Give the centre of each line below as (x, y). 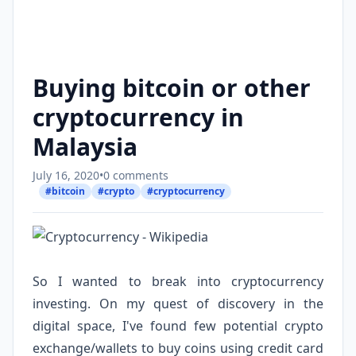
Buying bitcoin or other (172, 88)
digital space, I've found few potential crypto (178, 326)
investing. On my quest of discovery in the (178, 304)
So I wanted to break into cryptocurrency (178, 281)
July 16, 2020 (66, 175)
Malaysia (85, 147)
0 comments (136, 175)
